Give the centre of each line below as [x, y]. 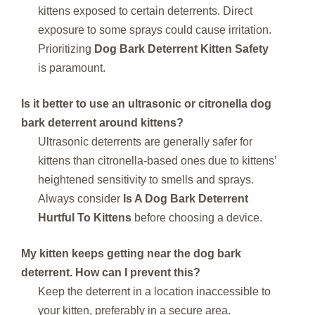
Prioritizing [66, 49]
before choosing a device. [197, 217]
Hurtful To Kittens [85, 217]
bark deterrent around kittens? [102, 122]
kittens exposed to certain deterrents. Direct [145, 11]
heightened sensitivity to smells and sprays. [146, 179]
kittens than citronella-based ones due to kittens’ [157, 160]
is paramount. [72, 67]
